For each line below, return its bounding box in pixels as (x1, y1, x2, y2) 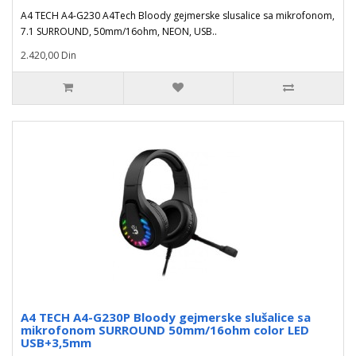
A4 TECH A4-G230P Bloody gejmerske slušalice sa (21, 309, 311, 325)
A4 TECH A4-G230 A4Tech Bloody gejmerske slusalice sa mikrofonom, (21, 9, 335, 22)
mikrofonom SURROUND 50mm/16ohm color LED (21, 322, 309, 338)
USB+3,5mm (21, 335, 91, 350)
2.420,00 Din (21, 48, 76, 62)
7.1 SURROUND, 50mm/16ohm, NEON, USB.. (21, 25, 217, 38)
